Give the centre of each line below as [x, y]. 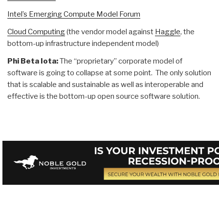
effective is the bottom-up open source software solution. [104, 96]
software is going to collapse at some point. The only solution [109, 73]
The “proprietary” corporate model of [121, 61]
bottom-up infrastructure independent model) [83, 43]
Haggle [168, 32]
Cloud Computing [36, 32]
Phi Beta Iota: [33, 61]
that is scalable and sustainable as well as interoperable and [105, 84]
